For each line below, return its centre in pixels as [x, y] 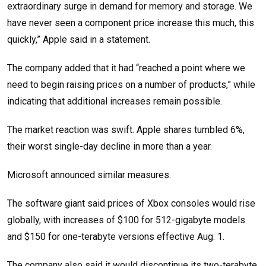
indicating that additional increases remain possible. [115, 102]
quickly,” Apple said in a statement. [79, 40]
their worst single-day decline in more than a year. [110, 147]
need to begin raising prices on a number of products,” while [131, 85]
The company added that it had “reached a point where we [126, 68]
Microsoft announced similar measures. [89, 175]
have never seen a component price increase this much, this [131, 23]
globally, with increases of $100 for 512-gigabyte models [126, 220]
